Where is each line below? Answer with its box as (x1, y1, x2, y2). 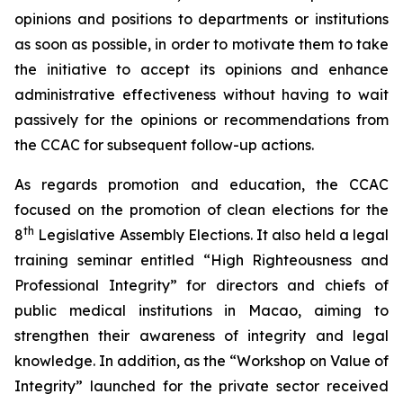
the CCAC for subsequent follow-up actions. (14, 136, 314, 154)
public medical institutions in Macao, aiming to (14, 301, 389, 319)
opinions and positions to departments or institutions (14, 10, 389, 28)
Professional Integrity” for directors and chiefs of (14, 276, 389, 294)
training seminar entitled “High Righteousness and (14, 251, 389, 269)
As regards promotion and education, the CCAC (14, 175, 389, 193)
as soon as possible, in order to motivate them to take (14, 35, 389, 53)
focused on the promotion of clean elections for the (14, 201, 389, 219)
